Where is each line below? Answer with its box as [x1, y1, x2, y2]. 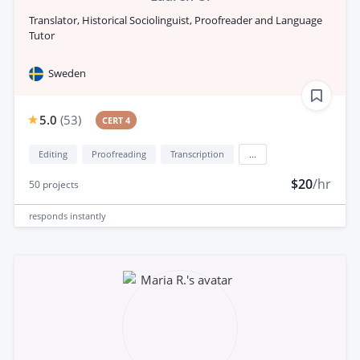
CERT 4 [102, 114, 131, 127]
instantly [70, 209, 106, 222]
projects [40, 178, 79, 192]
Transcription [170, 148, 224, 161]
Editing [39, 148, 67, 161]
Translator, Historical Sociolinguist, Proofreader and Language [29, 13, 322, 28]
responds [29, 209, 70, 222]
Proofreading [92, 148, 146, 161]
